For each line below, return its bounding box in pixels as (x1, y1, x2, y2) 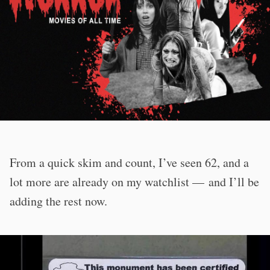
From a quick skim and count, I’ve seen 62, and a (10, 154, 249, 171)
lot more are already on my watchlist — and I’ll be (10, 173, 259, 190)
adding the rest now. (10, 192, 107, 209)
